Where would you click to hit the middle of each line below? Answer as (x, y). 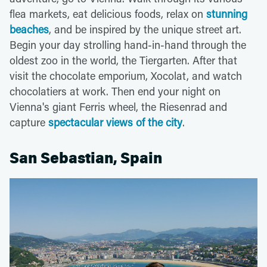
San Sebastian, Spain (86, 159)
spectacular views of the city (115, 122)
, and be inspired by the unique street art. (145, 30)
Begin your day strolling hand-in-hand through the (128, 45)
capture (29, 122)
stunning (227, 14)
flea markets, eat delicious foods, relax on (108, 14)
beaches (29, 30)
